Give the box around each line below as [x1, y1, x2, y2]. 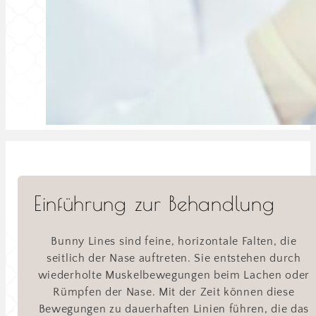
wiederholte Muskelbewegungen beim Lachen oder [37, 269, 310, 282]
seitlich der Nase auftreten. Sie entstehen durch [47, 252, 301, 265]
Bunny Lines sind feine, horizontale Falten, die [51, 235, 297, 248]
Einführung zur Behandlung [33, 190, 275, 215]
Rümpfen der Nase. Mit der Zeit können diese [53, 286, 295, 299]
